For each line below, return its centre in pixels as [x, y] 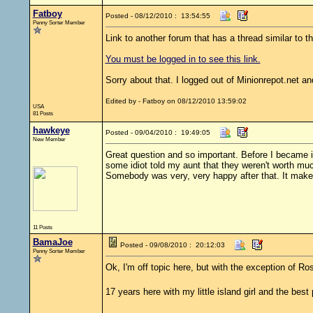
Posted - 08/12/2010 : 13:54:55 [158, 16]
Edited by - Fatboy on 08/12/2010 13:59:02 [176, 101]
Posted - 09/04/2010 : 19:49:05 [158, 132]
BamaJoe [52, 242]
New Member [49, 139]
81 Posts [43, 113]
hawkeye [51, 130]
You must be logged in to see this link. [183, 59]
